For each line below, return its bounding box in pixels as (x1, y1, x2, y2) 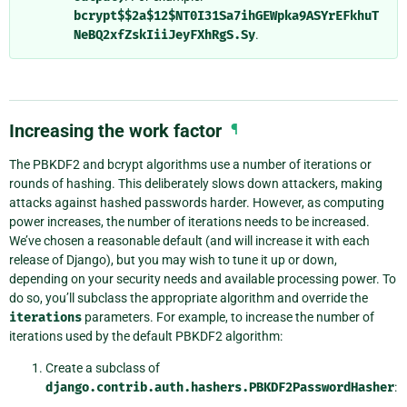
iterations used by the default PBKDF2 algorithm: (9, 328, 283, 343)
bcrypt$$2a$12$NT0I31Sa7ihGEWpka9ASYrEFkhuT (74, 7, 379, 24)
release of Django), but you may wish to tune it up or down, (9, 252, 337, 267)
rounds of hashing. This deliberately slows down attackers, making (9, 175, 382, 191)
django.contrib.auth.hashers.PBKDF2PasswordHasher (45, 379, 394, 395)
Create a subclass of (45, 360, 160, 375)
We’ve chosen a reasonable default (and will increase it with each (9, 233, 370, 248)
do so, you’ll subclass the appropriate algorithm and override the (9, 290, 368, 305)
